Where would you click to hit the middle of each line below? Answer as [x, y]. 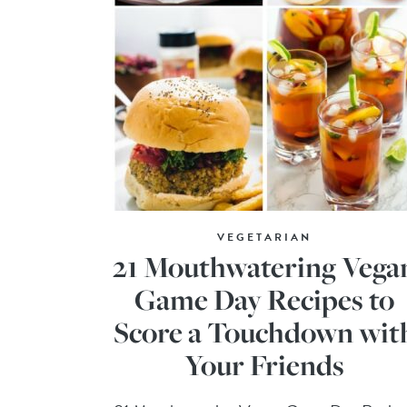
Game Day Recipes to [265, 299]
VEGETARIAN [265, 237]
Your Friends [265, 364]
